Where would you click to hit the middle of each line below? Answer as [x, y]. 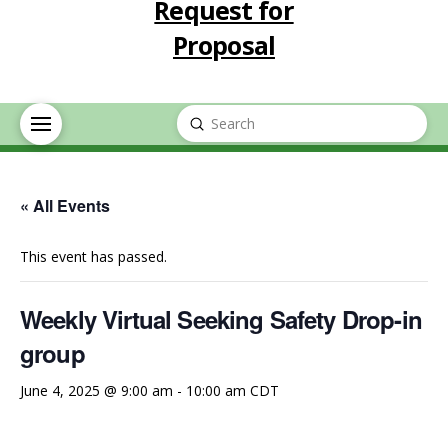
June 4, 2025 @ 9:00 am [96, 390]
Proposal [224, 44]
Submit [218, 122]
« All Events [65, 205]
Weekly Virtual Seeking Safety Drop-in [221, 318]
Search [198, 134]
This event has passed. [93, 256]
